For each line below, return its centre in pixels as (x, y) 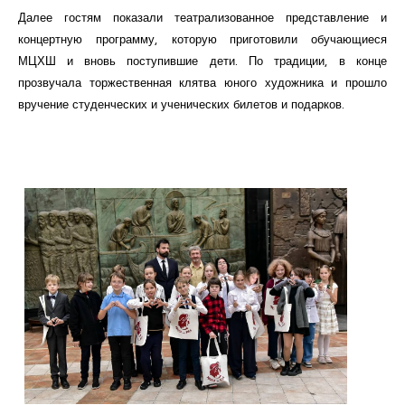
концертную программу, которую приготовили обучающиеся (202, 38)
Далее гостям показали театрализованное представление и (202, 17)
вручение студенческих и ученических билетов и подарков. (181, 104)
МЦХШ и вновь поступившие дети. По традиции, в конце (202, 60)
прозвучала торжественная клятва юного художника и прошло (202, 82)
